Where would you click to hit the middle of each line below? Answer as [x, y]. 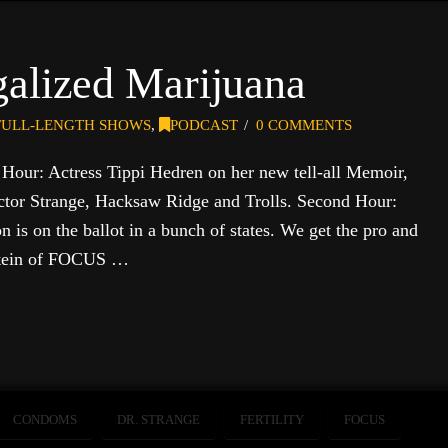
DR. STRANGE [159, 419]
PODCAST [203, 125]
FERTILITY [272, 419]
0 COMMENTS [303, 125]
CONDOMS [45, 419]
